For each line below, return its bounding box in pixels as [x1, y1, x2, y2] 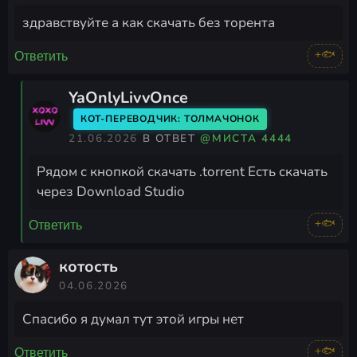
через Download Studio [37, 182, 185, 202]
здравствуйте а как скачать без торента [22, 14, 275, 33]
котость [59, 256, 118, 278]
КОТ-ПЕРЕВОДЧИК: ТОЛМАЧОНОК [80, 112, 260, 126]
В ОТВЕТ [142, 131, 201, 147]
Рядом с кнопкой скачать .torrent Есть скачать [37, 163, 328, 182]
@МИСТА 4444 [200, 131, 293, 147]
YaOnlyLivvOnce [69, 87, 188, 109]
